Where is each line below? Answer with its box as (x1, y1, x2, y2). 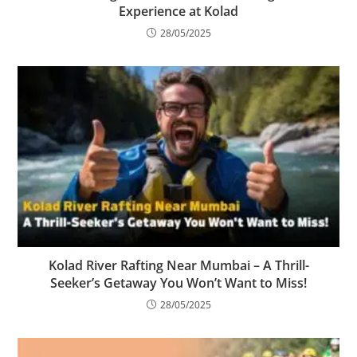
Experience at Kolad (119, 2, 238, 20)
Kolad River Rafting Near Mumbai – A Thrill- (48, 257, 309, 275)
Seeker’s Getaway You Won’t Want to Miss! (50, 274, 307, 292)
